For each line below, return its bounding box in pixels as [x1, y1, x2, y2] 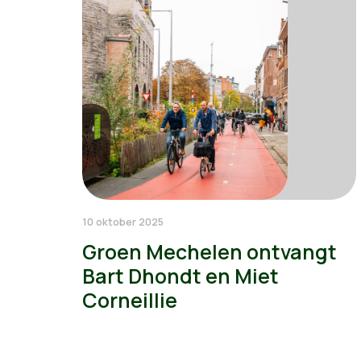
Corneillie [82, 286, 177, 315]
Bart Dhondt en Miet [82, 262, 279, 291]
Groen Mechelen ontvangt [82, 238, 337, 267]
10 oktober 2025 [82, 214, 164, 230]
